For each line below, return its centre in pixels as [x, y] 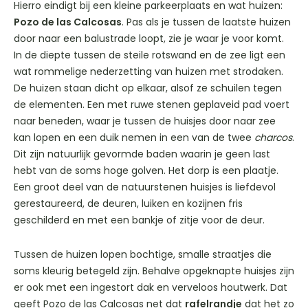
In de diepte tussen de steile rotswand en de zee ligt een [150, 55]
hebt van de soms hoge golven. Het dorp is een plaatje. [146, 171]
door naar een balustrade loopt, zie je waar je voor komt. [149, 39]
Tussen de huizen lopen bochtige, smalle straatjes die [143, 255]
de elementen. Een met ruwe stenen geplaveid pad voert [152, 105]
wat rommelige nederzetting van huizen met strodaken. [148, 72]
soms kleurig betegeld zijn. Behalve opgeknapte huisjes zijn [154, 271]
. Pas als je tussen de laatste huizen [206, 22]
